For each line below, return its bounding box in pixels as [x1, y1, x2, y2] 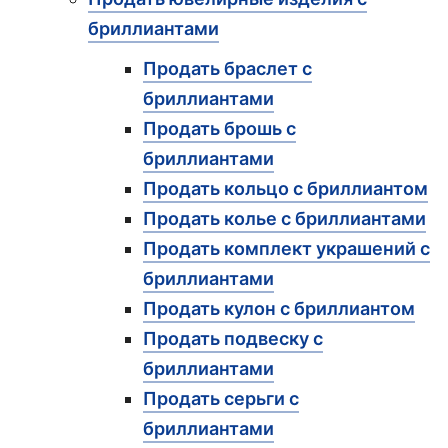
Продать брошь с [143, 117, 296, 139]
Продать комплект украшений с [143, 237, 430, 259]
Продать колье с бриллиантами [143, 207, 426, 229]
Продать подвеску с [143, 327, 323, 349]
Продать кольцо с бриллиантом [143, 177, 428, 199]
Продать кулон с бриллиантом [143, 297, 415, 319]
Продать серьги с [143, 387, 299, 409]
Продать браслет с [143, 57, 312, 79]
